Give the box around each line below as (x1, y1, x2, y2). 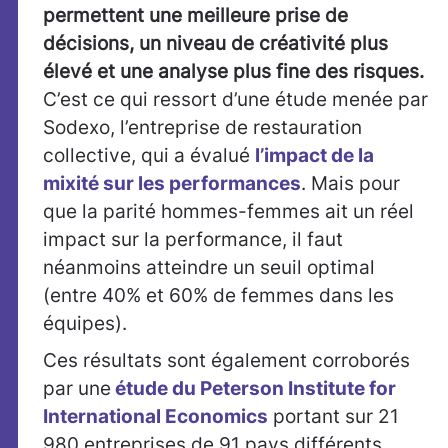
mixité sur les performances (43, 171, 301, 195)
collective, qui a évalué (43, 143, 255, 167)
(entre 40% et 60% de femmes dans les (43, 283, 394, 307)
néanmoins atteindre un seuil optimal (43, 255, 375, 279)
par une (43, 376, 111, 400)
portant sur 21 (268, 404, 399, 428)
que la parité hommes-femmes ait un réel (43, 199, 414, 223)
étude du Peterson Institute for (111, 376, 396, 400)
